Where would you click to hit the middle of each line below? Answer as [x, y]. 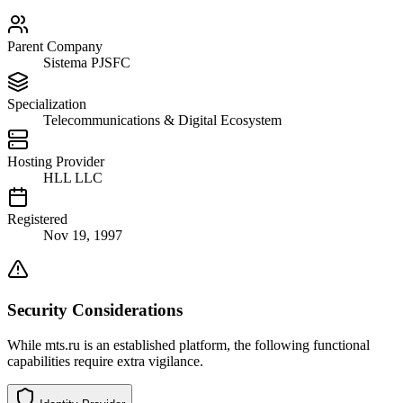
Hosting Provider [56, 162]
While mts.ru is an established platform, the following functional [188, 345]
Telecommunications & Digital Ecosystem [162, 121]
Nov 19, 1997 [83, 236]
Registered [37, 219]
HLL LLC [73, 178]
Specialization [47, 104]
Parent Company [55, 47]
